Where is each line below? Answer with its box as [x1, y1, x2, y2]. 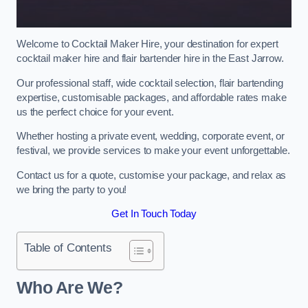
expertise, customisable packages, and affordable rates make [16, 91, 287, 103]
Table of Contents [24, 240, 112, 254]
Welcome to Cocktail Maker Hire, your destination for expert [16, 38, 278, 50]
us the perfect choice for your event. [16, 106, 174, 118]
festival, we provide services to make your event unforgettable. [16, 145, 290, 157]
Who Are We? [16, 278, 122, 298]
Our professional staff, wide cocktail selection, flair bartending [16, 77, 283, 89]
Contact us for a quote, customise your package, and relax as [16, 169, 287, 181]
